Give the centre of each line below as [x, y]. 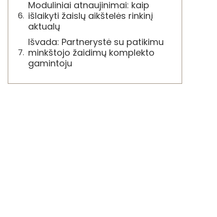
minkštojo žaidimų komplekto [91, 53]
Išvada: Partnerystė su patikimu [96, 42]
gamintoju [50, 63]
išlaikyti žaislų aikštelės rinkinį [91, 16]
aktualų [44, 26]
